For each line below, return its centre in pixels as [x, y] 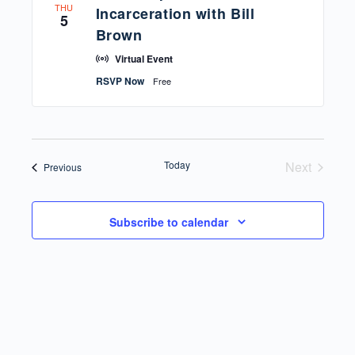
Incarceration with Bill [175, 14]
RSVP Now [121, 81]
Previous [62, 167]
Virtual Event [143, 59]
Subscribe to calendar [169, 221]
